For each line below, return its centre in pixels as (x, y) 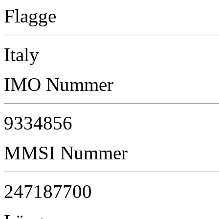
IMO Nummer (59, 85)
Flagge (30, 16)
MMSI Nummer (66, 153)
